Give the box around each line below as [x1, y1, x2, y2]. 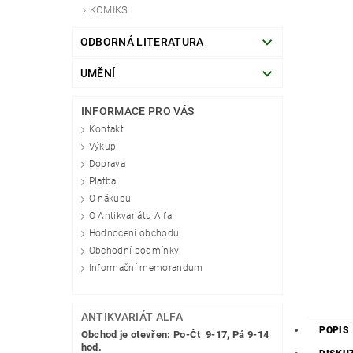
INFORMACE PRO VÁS [80, 105, 195, 118]
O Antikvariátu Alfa [88, 210, 172, 222]
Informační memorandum [88, 262, 203, 274]
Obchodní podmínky [88, 245, 180, 257]
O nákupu [88, 193, 132, 205]
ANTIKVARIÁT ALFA [80, 310, 183, 324]
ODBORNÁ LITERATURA [80, 35, 204, 49]
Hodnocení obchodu [88, 228, 180, 240]
